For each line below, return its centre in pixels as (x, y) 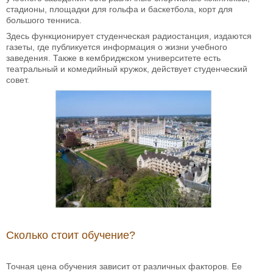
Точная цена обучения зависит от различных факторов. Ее (124, 266)
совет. (18, 80)
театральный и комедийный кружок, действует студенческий (127, 69)
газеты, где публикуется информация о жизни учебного (117, 47)
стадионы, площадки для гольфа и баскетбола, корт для (119, 9)
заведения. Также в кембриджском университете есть (113, 58)
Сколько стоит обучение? (71, 235)
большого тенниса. (44, 20)
